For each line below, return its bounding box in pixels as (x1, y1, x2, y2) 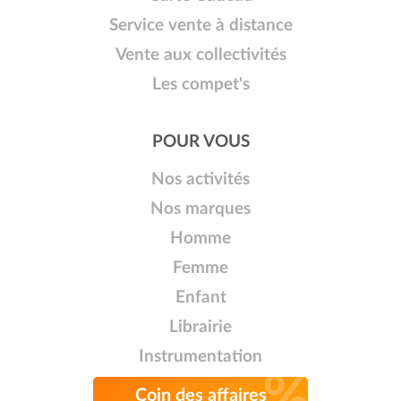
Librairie (169, 319, 232, 337)
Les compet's (151, 76, 250, 94)
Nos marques (150, 200, 251, 218)
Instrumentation (139, 348, 262, 366)
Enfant (175, 289, 226, 307)
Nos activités (151, 171, 250, 189)
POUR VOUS (151, 133, 250, 151)
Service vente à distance (108, 17, 293, 35)
